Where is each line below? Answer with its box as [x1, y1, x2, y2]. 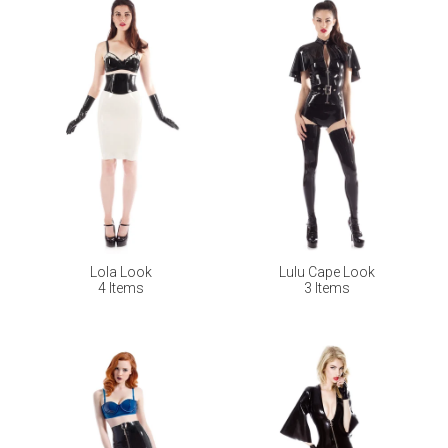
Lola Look [89, 264, 152, 281]
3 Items [303, 280, 350, 297]
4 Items [97, 280, 144, 297]
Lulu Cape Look [278, 264, 375, 281]
